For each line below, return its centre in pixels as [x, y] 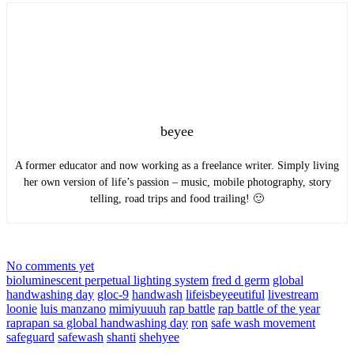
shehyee [159, 337]
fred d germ [241, 281]
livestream [293, 295]
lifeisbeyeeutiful [225, 295]
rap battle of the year [269, 309]
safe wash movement [263, 323]
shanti [121, 337]
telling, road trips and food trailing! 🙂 [177, 199]
